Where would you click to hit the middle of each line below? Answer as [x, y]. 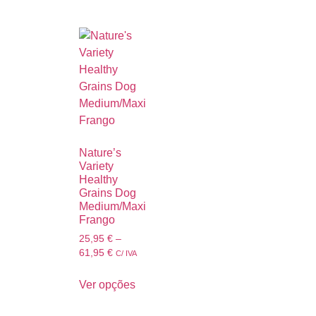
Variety [96, 166]
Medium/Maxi [113, 207]
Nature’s [100, 153]
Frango [97, 220]
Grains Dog [108, 193]
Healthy [98, 180]
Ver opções [107, 284]
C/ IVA [126, 254]
